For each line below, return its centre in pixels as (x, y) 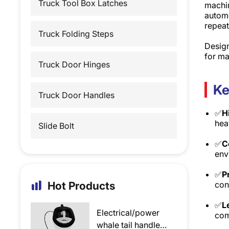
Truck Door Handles (77, 95)
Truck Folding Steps (76, 34)
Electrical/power (128, 213)
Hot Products (82, 186)
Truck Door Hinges (74, 64)
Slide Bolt (56, 126)
